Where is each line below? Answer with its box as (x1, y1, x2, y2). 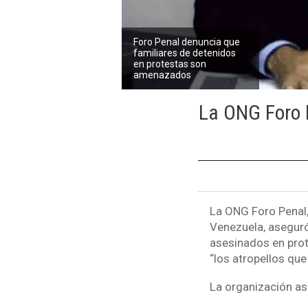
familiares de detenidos (133, 47, 236, 58)
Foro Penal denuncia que (133, 36, 241, 47)
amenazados (133, 69, 192, 80)
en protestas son (133, 58, 207, 69)
